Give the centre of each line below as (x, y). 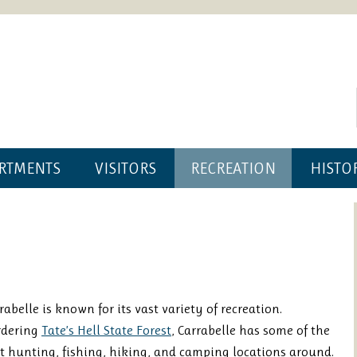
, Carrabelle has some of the (251, 330)
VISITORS (126, 169)
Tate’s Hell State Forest (106, 330)
